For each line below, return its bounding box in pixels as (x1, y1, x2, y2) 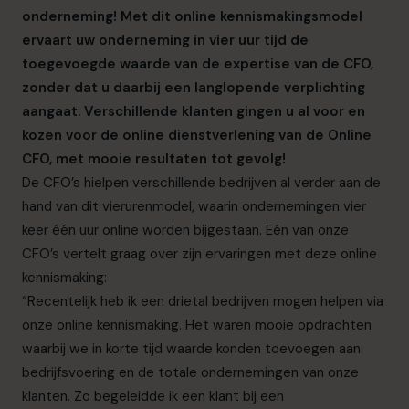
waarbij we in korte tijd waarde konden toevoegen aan (22, 340, 361, 359)
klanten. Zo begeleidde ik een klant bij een (22, 387, 284, 406)
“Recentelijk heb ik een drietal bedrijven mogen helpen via (22, 292, 383, 311)
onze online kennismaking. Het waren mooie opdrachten (22, 316, 372, 335)
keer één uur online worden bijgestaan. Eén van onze (22, 221, 349, 240)
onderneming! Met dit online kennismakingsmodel (22, 7, 362, 26)
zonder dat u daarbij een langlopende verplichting (22, 79, 365, 98)
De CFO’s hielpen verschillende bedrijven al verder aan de (22, 173, 381, 193)
